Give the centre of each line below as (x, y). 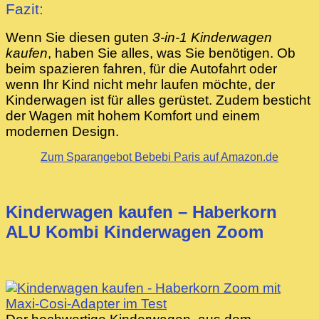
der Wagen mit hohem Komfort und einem (133, 115)
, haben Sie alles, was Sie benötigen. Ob (172, 53)
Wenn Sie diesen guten (79, 37)
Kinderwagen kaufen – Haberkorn (141, 211)
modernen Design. (62, 131)
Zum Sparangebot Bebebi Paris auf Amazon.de (159, 157)
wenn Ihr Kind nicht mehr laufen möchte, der (140, 84)
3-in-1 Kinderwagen (212, 37)
